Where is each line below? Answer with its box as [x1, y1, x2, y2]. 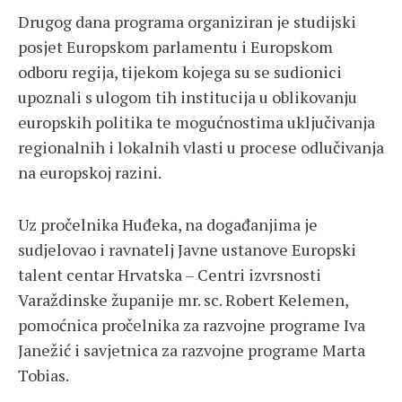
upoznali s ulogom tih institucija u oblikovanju [18, 86, 357, 109]
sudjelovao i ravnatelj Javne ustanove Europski [18, 239, 356, 261]
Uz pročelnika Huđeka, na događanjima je [18, 214, 318, 236]
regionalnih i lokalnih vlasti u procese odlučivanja [18, 136, 384, 159]
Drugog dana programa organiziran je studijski [18, 11, 356, 33]
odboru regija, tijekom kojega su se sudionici [18, 61, 342, 83]
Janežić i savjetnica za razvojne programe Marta [18, 339, 365, 362]
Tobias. [18, 364, 69, 387]
